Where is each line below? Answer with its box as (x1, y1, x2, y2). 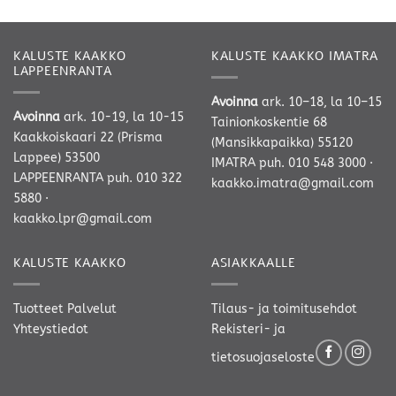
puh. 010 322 (107, 170, 182, 186)
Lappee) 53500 (13, 149, 100, 165)
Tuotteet (13, 301, 64, 316)
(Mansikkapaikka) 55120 (211, 134, 353, 150)
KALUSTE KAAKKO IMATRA (211, 47, 379, 65)
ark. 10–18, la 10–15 (258, 94, 382, 110)
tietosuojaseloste (211, 349, 315, 365)
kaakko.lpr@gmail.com (13, 210, 152, 226)
